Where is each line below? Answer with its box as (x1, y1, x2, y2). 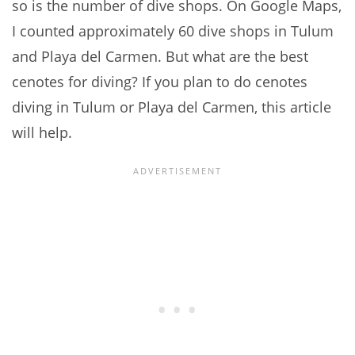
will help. (12, 123, 72, 143)
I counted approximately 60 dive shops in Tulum (12, 21, 334, 41)
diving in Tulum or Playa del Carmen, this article (12, 97, 331, 117)
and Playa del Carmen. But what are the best (12, 47, 308, 67)
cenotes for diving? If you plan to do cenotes (12, 72, 307, 92)
